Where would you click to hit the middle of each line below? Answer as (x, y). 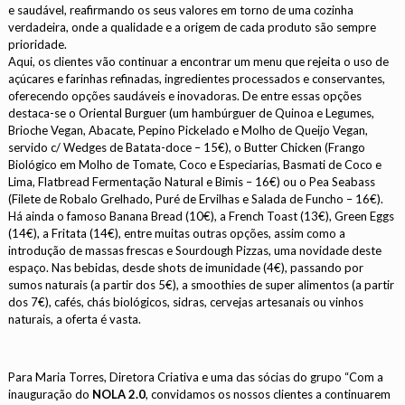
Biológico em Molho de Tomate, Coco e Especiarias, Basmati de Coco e (195, 165)
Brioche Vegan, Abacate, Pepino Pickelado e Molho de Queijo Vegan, (188, 130)
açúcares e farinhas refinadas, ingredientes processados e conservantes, (197, 79)
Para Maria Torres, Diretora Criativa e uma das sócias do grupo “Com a (196, 377)
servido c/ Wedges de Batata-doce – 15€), (120, 147)
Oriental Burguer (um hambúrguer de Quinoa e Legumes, (227, 113)
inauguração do (49, 394)
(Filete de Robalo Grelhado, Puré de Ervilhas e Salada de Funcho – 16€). (196, 199)
